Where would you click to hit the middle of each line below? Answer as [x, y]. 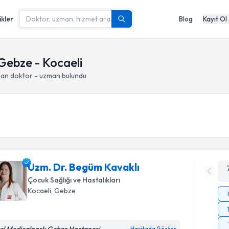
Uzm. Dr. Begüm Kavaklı [84, 167]
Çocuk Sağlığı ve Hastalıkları [74, 180]
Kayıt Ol [215, 19]
